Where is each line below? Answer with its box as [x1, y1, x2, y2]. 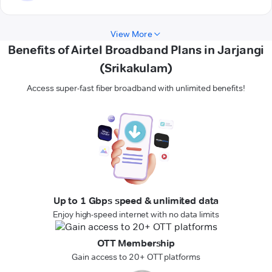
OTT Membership [97, 237, 175, 250]
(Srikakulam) [100, 61, 172, 76]
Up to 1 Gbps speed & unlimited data [53, 195, 219, 207]
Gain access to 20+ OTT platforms [72, 251, 200, 263]
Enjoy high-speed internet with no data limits [53, 209, 219, 220]
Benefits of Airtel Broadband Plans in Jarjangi [7, 42, 265, 58]
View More [110, 29, 152, 40]
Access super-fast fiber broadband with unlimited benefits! [27, 83, 245, 94]
